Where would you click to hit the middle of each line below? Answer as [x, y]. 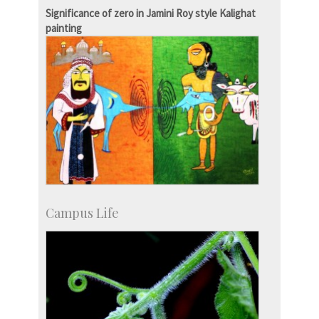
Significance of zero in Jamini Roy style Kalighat [151, 14]
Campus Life [82, 213]
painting [64, 28]
